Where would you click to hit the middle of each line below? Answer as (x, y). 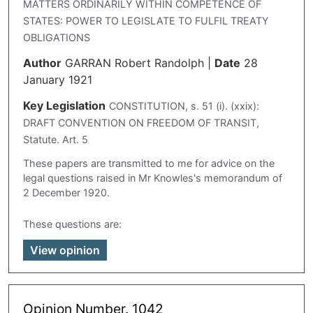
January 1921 (58, 79)
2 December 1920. (66, 193)
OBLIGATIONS (57, 38)
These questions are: (72, 224)
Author (42, 63)
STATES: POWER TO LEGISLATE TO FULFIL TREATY (146, 21)
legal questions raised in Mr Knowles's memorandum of (153, 178)
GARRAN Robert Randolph (134, 63)
